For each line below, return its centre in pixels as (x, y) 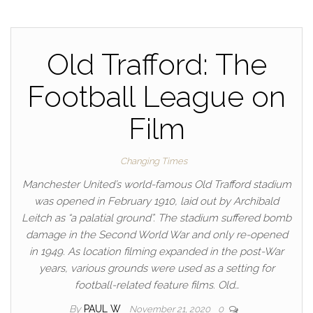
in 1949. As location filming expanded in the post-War (156, 252)
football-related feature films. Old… (156, 285)
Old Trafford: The (156, 65)
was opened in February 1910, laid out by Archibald (156, 201)
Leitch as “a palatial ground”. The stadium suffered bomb (156, 218)
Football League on (156, 97)
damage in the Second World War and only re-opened (156, 235)
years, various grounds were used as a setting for (156, 268)
